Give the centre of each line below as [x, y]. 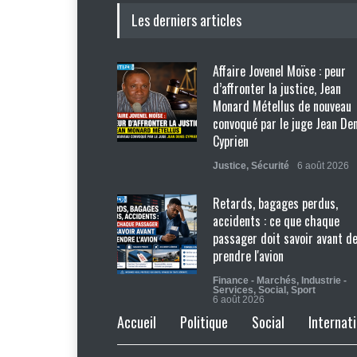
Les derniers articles [186, 20]
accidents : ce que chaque [276, 221]
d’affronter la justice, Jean [277, 88]
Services [233, 290]
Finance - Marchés [255, 280]
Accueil [137, 322]
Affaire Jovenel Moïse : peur [279, 71]
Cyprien [231, 141]
